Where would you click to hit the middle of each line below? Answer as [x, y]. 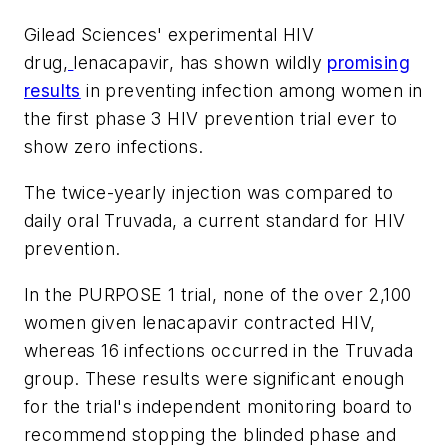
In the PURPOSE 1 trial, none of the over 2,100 [218, 294]
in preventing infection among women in [251, 91]
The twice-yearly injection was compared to [209, 192]
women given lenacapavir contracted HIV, [200, 322]
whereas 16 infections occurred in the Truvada [218, 350]
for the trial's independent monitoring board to [218, 406]
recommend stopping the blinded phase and [210, 434]
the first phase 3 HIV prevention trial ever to [211, 119]
